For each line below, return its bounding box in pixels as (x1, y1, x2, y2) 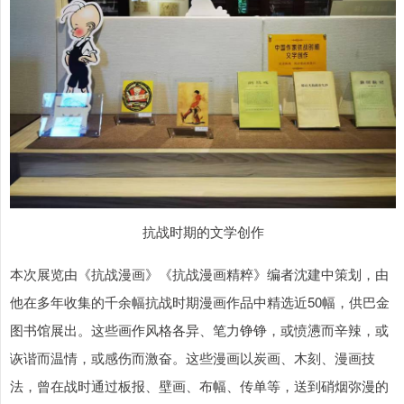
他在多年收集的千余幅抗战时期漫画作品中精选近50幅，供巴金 (10, 292, 390, 312)
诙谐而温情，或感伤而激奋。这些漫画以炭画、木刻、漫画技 (10, 348, 375, 368)
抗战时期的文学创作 (142, 222, 264, 242)
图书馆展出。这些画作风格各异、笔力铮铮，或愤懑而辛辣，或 (10, 320, 389, 340)
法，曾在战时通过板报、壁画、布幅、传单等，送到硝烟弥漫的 (10, 376, 389, 396)
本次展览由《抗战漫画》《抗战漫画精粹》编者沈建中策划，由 (10, 264, 389, 284)
